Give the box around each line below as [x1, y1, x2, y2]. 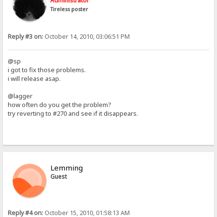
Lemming [50, 162, 83, 172]
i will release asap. [8, 74, 61, 83]
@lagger [8, 91, 33, 100]
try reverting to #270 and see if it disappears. [8, 108, 139, 118]
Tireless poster [50, 5, 89, 13]
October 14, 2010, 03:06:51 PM [43, 32, 130, 41]
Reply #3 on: [8, 32, 44, 41]
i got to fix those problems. [8, 65, 86, 74]
